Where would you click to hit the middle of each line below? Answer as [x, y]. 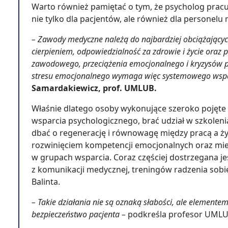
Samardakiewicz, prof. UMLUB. [95, 88]
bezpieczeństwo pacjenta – [80, 214]
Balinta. [47, 182]
